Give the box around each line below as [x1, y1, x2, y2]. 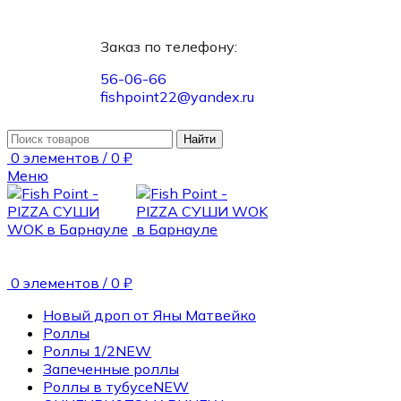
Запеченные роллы [43, 360, 179, 378]
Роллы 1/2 [43, 342, 115, 360]
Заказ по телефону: [100, 38, 237, 55]
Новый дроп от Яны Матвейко [43, 306, 256, 324]
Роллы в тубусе [43, 378, 153, 396]
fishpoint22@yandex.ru [100, 88, 254, 106]
